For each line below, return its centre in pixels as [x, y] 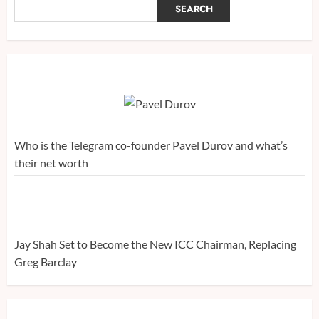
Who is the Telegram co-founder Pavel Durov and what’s [151, 145]
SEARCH [194, 9]
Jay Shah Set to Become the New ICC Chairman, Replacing [155, 244]
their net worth [51, 163]
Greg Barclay [46, 262]
